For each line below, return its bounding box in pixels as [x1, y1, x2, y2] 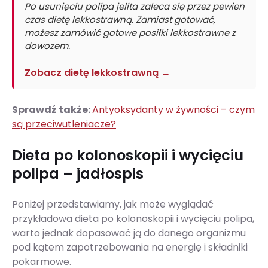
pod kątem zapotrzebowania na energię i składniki [12, 240, 248, 255]
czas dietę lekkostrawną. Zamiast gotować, [25, 13, 215, 26]
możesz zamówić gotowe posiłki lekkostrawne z [25, 26, 236, 39]
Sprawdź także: [12, 103, 92, 117]
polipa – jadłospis [12, 164, 144, 184]
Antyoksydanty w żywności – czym [92, 103, 255, 117]
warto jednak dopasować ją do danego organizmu [12, 226, 246, 240]
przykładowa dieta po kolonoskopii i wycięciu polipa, [12, 212, 254, 226]
